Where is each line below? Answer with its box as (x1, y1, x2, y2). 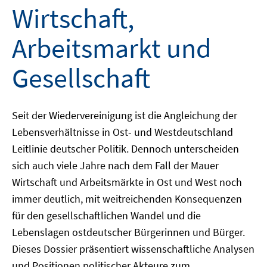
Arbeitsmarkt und (12, 31, 212, 66)
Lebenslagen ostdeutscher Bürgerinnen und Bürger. (12, 225, 245, 239)
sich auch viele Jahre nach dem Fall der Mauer (12, 159, 219, 172)
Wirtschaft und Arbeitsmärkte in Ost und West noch (12, 175, 242, 189)
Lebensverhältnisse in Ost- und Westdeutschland (12, 125, 233, 139)
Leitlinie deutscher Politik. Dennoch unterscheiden (12, 142, 239, 156)
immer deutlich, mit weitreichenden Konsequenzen (12, 192, 242, 206)
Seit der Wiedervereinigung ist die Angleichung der (12, 108, 237, 122)
